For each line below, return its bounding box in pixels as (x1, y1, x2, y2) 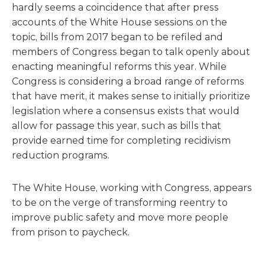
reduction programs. (12, 150, 109, 161)
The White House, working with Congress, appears (12, 182, 252, 193)
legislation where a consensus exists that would (12, 105, 240, 117)
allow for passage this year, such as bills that (12, 120, 221, 131)
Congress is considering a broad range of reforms (12, 76, 244, 87)
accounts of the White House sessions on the (12, 17, 227, 28)
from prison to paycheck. (12, 227, 130, 238)
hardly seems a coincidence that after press (12, 2, 219, 13)
